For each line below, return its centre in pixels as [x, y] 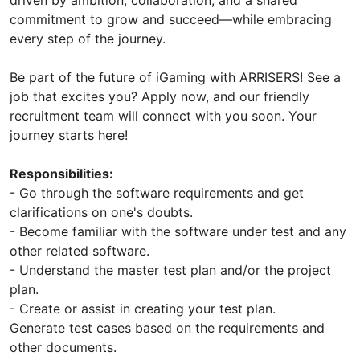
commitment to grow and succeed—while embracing [171, 19]
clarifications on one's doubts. [101, 212]
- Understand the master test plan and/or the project [170, 270]
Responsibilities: [61, 173]
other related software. [80, 250]
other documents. [63, 347]
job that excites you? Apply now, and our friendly [160, 96]
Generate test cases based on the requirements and [167, 327]
